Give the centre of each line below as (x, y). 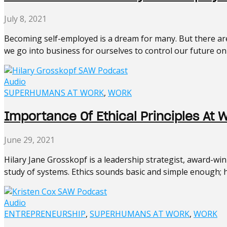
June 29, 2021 (29, 140)
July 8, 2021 (25, 19)
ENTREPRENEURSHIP (45, 214)
